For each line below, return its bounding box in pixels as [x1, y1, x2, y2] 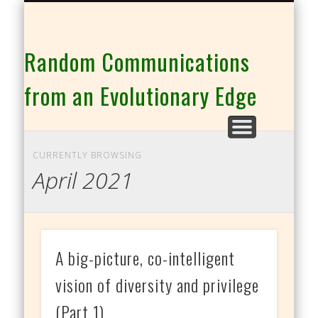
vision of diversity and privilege [55, 272, 260, 298]
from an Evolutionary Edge [24, 79, 257, 112]
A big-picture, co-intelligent [55, 245, 236, 271]
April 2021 [32, 165, 133, 195]
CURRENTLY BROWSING [32, 149, 142, 161]
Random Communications [24, 45, 250, 78]
